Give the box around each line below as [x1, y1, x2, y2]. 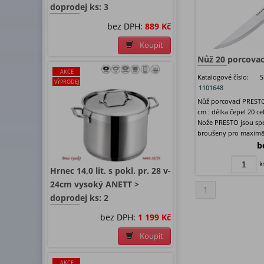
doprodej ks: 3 [50, 1, 108, 13]
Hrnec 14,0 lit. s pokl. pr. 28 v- [50, 165, 171, 177]
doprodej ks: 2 [50, 192, 108, 204]
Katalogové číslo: [197, 72, 249, 82]
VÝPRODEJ [54, 78, 79, 86]
